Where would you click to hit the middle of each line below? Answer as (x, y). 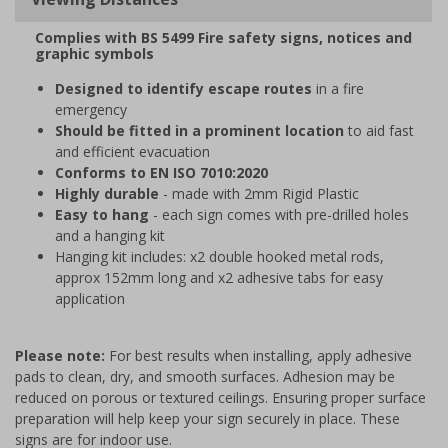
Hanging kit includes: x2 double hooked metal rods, (219, 256)
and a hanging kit (110, 235)
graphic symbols (94, 53)
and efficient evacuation (132, 151)
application (90, 298)
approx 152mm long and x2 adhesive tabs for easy (219, 277)
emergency (91, 109)
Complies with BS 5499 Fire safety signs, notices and (223, 37)
